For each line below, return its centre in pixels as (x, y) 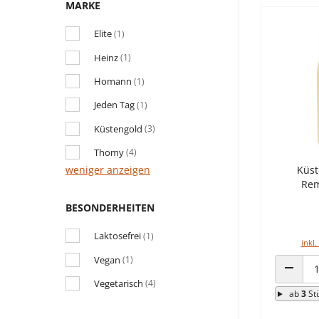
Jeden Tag (114, 105)
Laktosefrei (117, 236)
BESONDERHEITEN (110, 207)
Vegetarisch (119, 283)
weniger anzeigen (108, 169)
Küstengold (118, 129)
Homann (113, 81)
